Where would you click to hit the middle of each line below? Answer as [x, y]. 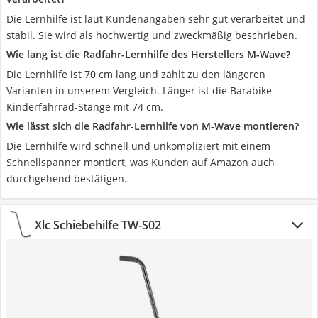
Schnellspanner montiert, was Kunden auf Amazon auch [141, 162]
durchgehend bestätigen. [67, 179]
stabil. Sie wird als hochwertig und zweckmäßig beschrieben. [152, 35]
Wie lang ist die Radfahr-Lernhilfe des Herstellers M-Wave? [148, 54]
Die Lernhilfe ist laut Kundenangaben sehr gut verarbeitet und [156, 19]
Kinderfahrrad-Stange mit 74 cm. [85, 107]
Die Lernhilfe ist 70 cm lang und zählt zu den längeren [136, 74]
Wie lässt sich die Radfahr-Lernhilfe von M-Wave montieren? [153, 126]
